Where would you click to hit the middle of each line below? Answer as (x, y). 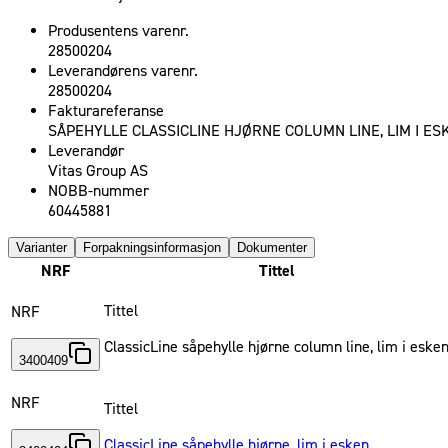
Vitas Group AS (98, 171)
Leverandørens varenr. (123, 71)
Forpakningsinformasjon (152, 248)
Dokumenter (272, 248)
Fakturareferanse (106, 111)
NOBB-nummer (98, 191)
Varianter (41, 248)
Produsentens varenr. (118, 31)
